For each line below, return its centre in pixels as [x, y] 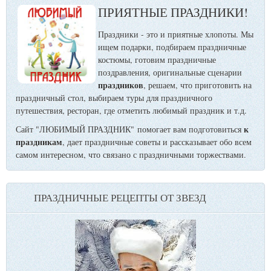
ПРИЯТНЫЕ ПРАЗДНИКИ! [173, 12]
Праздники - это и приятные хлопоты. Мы [176, 34]
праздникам [39, 142]
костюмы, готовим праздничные [157, 60]
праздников [121, 85]
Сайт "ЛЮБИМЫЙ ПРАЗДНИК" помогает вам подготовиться [130, 129]
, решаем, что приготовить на [198, 85]
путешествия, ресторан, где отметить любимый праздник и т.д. [134, 111]
